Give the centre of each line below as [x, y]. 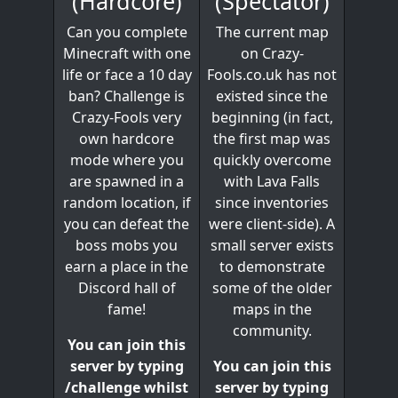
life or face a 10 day [127, 75]
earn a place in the [127, 267]
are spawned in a [127, 182]
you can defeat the [127, 224]
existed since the [272, 96]
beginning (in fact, [272, 117]
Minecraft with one [127, 54]
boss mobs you [127, 246]
